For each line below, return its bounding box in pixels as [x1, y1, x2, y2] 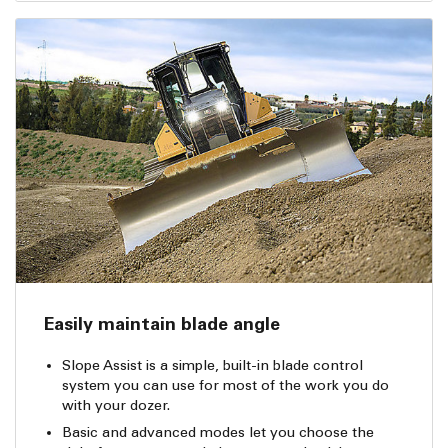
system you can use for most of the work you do [62, 376, 390, 394]
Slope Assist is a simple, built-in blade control [62, 356, 364, 374]
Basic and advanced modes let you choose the [62, 424, 375, 442]
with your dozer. [62, 396, 171, 414]
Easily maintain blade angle [44, 313, 281, 336]
